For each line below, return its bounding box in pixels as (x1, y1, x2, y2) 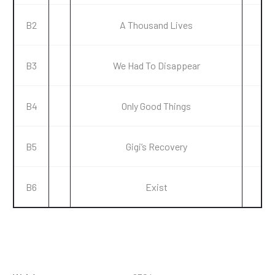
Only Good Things (122, 100, 191, 112)
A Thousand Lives (120, 19, 193, 31)
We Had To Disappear (112, 60, 200, 71)
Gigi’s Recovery (125, 141, 187, 152)
